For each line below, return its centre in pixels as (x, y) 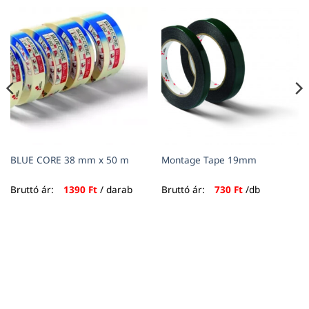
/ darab (114, 189)
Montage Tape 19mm (209, 159)
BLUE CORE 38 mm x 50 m (69, 159)
